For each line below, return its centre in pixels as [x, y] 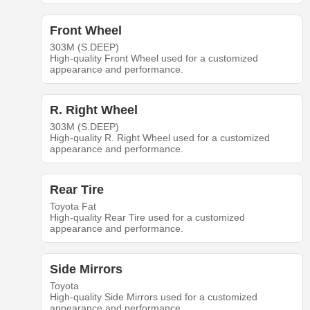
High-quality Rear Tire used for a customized [147, 217]
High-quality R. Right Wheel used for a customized [159, 137]
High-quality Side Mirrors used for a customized [153, 297]
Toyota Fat [73, 206]
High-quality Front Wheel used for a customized [154, 58]
